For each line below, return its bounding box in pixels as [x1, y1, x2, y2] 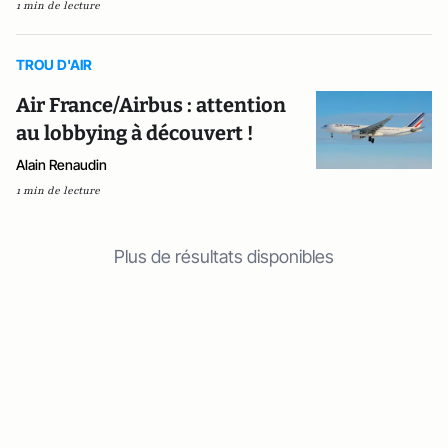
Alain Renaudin [16, 155, 107, 173]
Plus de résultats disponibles [114, 245, 334, 267]
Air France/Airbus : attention [16, 92, 286, 117]
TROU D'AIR [16, 55, 92, 73]
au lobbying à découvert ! [16, 120, 253, 145]
